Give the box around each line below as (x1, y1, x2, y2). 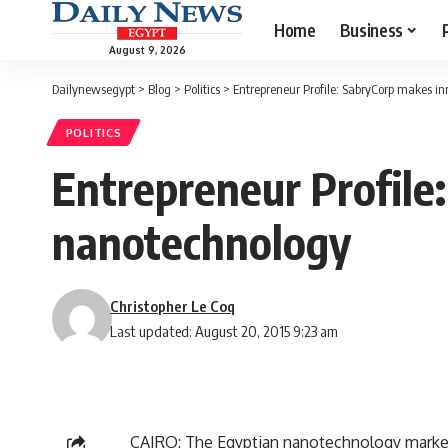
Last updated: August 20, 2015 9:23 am (110, 322, 339, 341)
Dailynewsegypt (52, 81, 135, 97)
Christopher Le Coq (110, 297, 236, 316)
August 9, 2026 (108, 43, 186, 56)
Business (339, 18, 403, 41)
